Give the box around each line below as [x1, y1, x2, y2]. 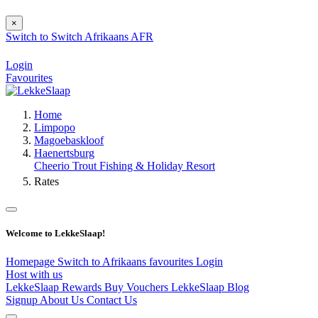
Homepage [6, 255, 57, 268]
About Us [40, 293, 87, 306]
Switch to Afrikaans [57, 255, 149, 268]
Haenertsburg [34, 147, 94, 160]
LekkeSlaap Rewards [6, 280, 104, 293]
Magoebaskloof [34, 134, 104, 147]
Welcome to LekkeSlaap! [6, 228, 105, 239]
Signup [6, 293, 40, 306]
